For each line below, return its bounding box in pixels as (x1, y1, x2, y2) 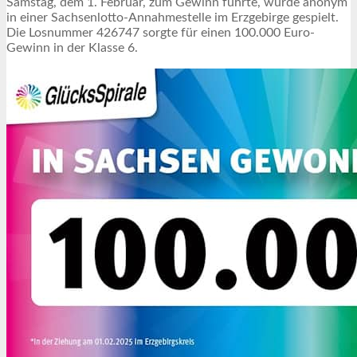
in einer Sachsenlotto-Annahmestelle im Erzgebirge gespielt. (6, 10, 339, 24)
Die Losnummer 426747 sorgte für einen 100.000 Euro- (6, 25, 315, 39)
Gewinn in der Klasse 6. (6, 41, 138, 54)
